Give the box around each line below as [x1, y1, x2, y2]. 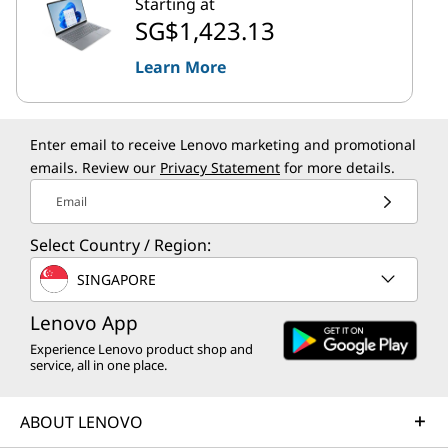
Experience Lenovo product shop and [30, 340, 253, 358]
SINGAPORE [77, 269, 156, 289]
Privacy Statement [160, 158, 280, 177]
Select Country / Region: [30, 234, 211, 256]
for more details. [280, 158, 395, 177]
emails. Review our [30, 158, 160, 177]
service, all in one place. [30, 356, 167, 374]
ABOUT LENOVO [20, 411, 143, 433]
